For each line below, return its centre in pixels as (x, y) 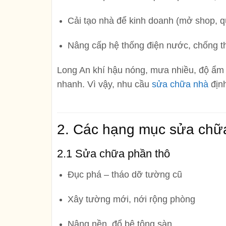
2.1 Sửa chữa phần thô (114, 154)
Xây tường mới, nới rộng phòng (131, 200)
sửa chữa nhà (180, 84)
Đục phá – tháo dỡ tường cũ (125, 175)
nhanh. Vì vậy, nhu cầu (104, 84)
